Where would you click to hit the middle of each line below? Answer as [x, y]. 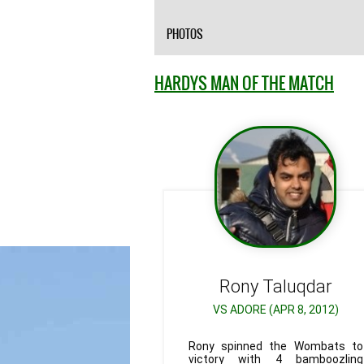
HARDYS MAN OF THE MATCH [244, 84]
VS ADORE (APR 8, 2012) [275, 310]
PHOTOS [185, 35]
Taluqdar [297, 287]
